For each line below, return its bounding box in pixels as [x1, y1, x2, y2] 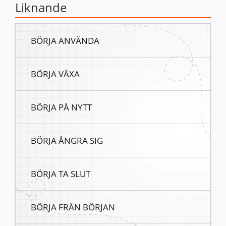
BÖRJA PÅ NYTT [31, 101, 92, 114]
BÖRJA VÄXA [31, 68, 80, 80]
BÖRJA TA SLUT [31, 167, 90, 180]
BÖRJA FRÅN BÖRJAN [31, 201, 115, 213]
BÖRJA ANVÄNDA [31, 34, 99, 47]
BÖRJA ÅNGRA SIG [31, 134, 103, 147]
